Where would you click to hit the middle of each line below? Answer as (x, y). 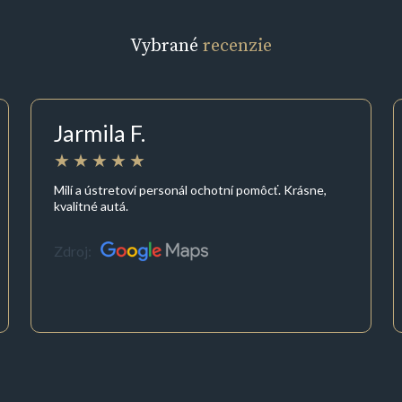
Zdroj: (72, 251)
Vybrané (166, 45)
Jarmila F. (99, 133)
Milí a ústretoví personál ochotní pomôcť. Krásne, (190, 189)
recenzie (237, 45)
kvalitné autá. (91, 205)
